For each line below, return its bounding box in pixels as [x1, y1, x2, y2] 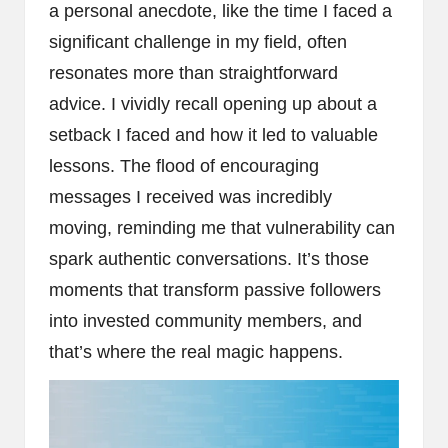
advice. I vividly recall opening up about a [49, 94, 377, 115]
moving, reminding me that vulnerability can [49, 218, 395, 239]
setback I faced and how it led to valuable [49, 125, 378, 146]
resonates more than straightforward [49, 63, 338, 84]
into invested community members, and [49, 311, 362, 332]
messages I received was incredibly [49, 187, 332, 208]
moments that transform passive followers [49, 280, 381, 301]
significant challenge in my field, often [49, 32, 347, 53]
